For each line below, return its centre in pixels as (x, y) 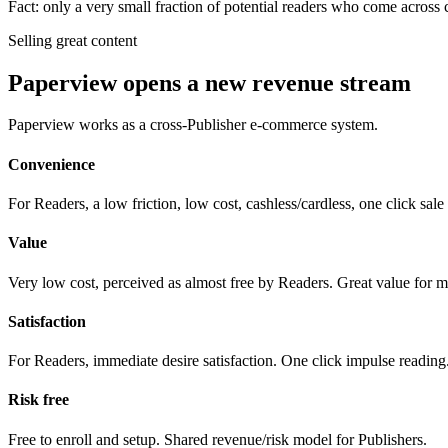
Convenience (51, 164)
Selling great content (72, 40)
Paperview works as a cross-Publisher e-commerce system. (193, 125)
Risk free (38, 400)
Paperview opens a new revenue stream (209, 82)
